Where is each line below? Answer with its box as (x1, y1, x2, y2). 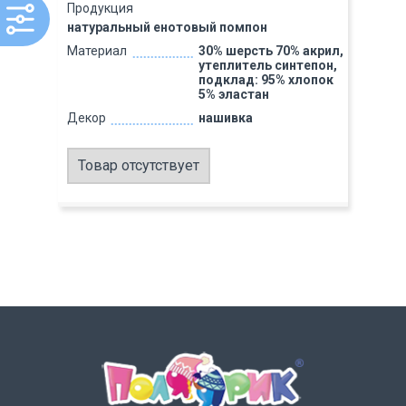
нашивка (198, 111, 253, 125)
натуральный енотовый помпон (67, 20, 267, 34)
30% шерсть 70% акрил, (198, 43, 343, 58)
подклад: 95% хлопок (198, 72, 333, 87)
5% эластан (198, 87, 269, 101)
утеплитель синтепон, (198, 58, 337, 72)
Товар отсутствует (78, 157, 199, 174)
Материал (67, 43, 127, 58)
